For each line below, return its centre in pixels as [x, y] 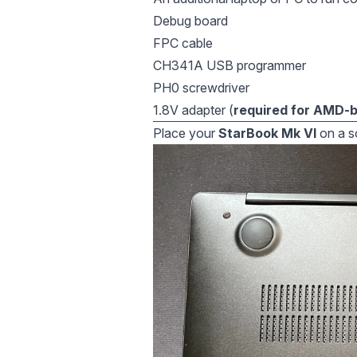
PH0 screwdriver [201, 88]
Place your [186, 133]
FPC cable [183, 43]
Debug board [190, 21]
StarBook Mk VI [267, 133]
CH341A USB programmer [229, 65]
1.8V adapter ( [193, 110]
